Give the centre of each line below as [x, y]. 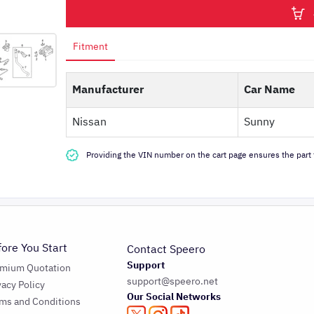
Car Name [269, 90]
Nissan [89, 122]
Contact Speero [166, 250]
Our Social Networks [173, 297]
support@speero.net [172, 281]
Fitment [90, 47]
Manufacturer [108, 90]
